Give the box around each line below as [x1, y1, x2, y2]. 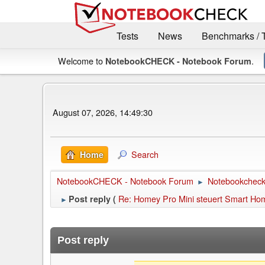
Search [131, 148, 159, 161]
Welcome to [58, 54, 105, 67]
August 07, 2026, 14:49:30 [53, 105, 153, 118]
